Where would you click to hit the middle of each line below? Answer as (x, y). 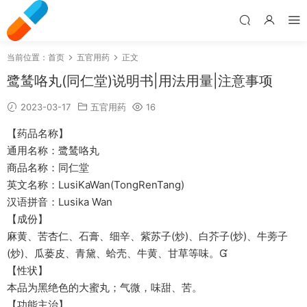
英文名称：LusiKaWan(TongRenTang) (96, 185)
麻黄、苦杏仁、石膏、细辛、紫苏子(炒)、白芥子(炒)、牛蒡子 (147, 236)
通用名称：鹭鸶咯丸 (53, 150)
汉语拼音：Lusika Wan (60, 202)
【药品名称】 (38, 133)
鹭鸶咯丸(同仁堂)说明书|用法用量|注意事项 (140, 81)
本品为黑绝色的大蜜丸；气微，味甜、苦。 (105, 287)
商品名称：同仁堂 (48, 168)
